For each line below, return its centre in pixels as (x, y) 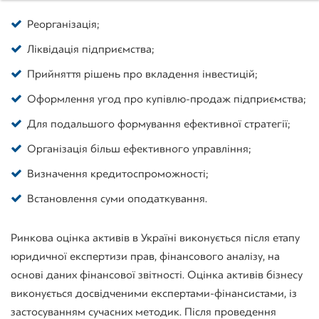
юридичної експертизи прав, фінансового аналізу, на (145, 256)
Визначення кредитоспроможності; (117, 173)
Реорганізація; (63, 24)
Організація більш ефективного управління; (139, 148)
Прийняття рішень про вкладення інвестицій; (142, 74)
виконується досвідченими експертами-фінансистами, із (154, 293)
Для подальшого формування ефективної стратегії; (158, 124)
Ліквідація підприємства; (90, 49)
